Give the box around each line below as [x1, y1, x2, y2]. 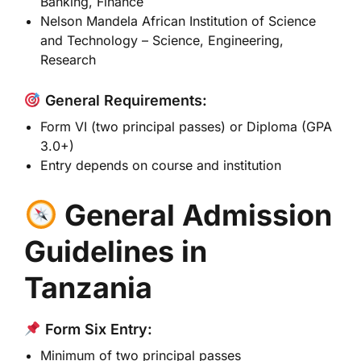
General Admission [64, 197, 333, 233]
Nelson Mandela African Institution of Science [40, 13, 316, 29]
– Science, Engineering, [138, 32, 284, 48]
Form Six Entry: [40, 321, 152, 338]
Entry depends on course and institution [40, 157, 281, 173]
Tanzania [24, 270, 152, 305]
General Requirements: [40, 92, 207, 109]
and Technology [40, 32, 138, 48]
